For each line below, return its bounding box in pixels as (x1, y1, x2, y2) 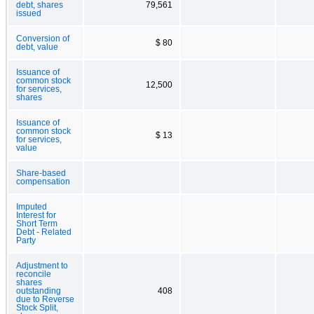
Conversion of (16, 34, 69, 43)
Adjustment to (16, 261, 68, 270)
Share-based (16, 168, 66, 177)
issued (16, 8, 41, 18)
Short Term (16, 219, 57, 228)
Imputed (16, 202, 47, 211)
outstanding (16, 286, 61, 295)
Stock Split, (16, 303, 58, 312)
